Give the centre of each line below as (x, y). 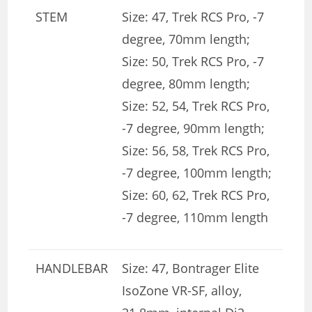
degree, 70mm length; (186, 39)
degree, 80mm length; (186, 84)
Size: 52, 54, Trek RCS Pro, (196, 106)
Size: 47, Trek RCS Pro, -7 (193, 17)
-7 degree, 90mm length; (194, 128)
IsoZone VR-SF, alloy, (182, 291)
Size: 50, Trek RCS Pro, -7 (193, 62)
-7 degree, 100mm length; (197, 173)
